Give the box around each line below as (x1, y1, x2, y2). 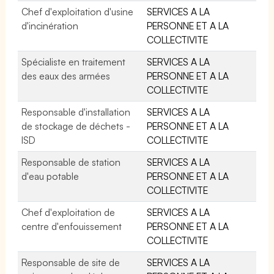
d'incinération (21, 19, 78, 32)
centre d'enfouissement (21, 220, 122, 232)
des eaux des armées (21, 69, 111, 82)
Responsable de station (21, 155, 121, 168)
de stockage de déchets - (21, 119, 131, 132)
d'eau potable (21, 169, 80, 182)
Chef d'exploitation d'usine (21, 5, 134, 18)
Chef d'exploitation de (21, 206, 116, 218)
